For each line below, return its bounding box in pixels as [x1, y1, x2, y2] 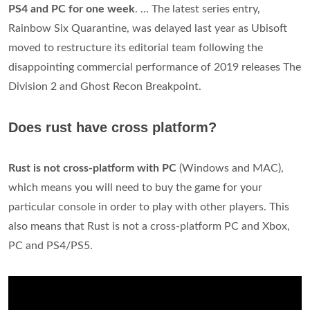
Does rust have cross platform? [8, 120, 217, 135]
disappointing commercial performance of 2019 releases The [8, 62, 301, 73]
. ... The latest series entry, [135, 3, 260, 15]
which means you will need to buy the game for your [8, 182, 262, 193]
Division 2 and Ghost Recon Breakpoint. [8, 81, 201, 92]
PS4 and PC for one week [8, 3, 135, 15]
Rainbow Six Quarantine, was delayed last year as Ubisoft [8, 23, 287, 34]
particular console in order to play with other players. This [8, 201, 289, 212]
